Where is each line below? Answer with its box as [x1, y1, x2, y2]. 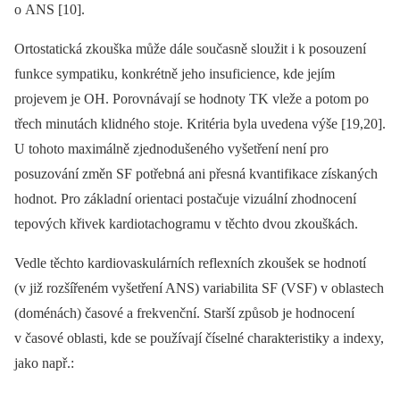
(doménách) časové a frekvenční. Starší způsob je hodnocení [14, 305, 354, 321]
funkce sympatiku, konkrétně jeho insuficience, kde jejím [14, 66, 335, 82]
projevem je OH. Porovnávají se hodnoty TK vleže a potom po [14, 91, 369, 107]
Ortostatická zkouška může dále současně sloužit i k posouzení [14, 41, 366, 57]
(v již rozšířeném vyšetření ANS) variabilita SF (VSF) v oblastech [14, 280, 384, 296]
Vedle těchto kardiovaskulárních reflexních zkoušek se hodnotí [14, 255, 366, 271]
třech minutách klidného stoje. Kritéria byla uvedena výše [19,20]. [14, 116, 386, 132]
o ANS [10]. [14, 2, 85, 18]
